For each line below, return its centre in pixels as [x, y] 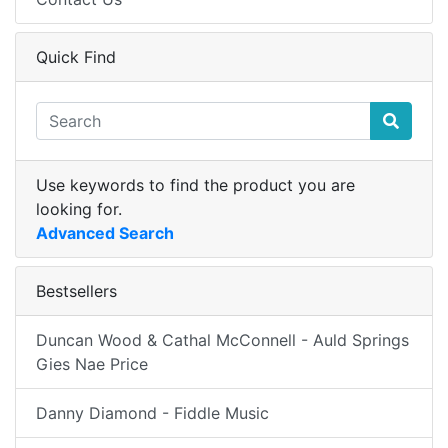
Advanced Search [105, 233]
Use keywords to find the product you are [195, 185]
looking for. [79, 209]
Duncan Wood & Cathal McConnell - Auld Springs [222, 340]
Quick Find [76, 57]
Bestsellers [76, 291]
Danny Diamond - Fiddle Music [152, 413]
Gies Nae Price [92, 364]
